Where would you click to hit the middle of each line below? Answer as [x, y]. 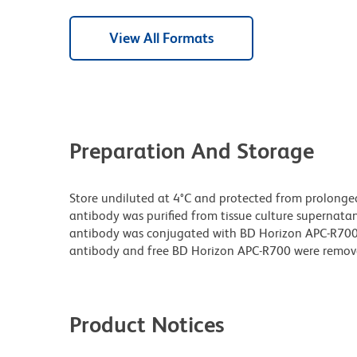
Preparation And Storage [192, 151]
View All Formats [161, 38]
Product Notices [147, 325]
